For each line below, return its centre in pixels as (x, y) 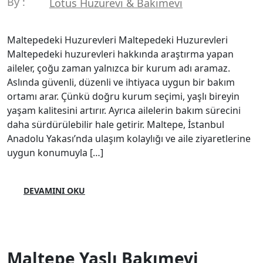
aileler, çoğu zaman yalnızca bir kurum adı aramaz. (119, 68)
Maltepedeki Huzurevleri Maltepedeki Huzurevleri (117, 40)
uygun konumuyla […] (55, 152)
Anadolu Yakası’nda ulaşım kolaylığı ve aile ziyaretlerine (129, 138)
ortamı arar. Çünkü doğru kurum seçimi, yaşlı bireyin (123, 96)
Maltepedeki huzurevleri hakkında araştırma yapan (120, 54)
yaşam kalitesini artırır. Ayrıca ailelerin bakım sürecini (124, 110)
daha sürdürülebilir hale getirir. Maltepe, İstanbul (116, 124)
